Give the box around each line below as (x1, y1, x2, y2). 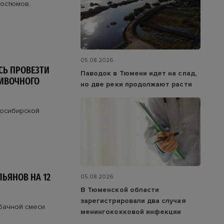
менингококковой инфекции (80, 207, 181, 216)
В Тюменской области (80, 185, 159, 194)
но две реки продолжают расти (80, 79, 192, 88)
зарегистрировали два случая (80, 196, 186, 205)
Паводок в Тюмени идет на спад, (80, 68, 196, 77)
